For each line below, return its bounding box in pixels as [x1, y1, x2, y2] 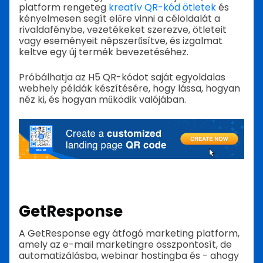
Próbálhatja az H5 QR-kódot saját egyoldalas [19, 70, 225, 84]
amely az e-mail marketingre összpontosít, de [19, 237, 232, 251]
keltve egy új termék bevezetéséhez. [19, 45, 188, 59]
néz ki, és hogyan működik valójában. [19, 92, 186, 106]
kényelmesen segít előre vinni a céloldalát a [19, 11, 220, 25]
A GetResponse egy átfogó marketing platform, [19, 226, 240, 240]
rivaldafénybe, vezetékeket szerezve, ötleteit [19, 22, 227, 36]
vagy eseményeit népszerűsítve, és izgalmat [19, 33, 222, 48]
